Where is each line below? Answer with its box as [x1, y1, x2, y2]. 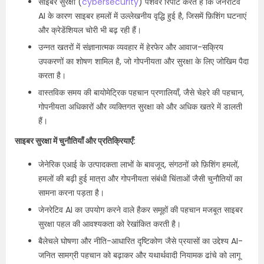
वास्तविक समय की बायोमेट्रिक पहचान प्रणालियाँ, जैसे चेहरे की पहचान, [38, 87, 244, 98]
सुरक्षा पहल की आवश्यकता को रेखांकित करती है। [38, 218, 181, 230]
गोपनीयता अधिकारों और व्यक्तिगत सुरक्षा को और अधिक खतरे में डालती [38, 101, 242, 113]
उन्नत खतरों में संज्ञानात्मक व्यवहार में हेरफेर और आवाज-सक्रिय [38, 41, 223, 53]
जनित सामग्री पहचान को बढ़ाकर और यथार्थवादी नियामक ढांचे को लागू [38, 249, 240, 261]
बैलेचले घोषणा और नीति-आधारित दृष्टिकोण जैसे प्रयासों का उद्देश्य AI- [38, 235, 243, 247]
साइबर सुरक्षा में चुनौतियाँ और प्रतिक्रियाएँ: [15, 135, 136, 147]
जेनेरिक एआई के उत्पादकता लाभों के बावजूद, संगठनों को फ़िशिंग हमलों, [38, 159, 239, 170]
